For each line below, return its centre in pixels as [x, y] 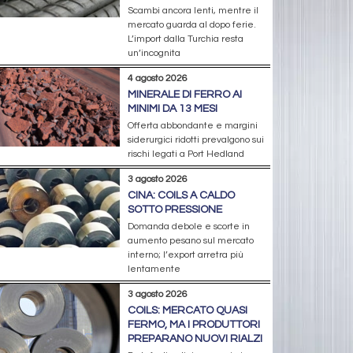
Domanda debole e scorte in [188, 226]
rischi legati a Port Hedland [186, 154]
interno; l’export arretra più [185, 255]
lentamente [154, 269]
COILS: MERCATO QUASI [187, 310]
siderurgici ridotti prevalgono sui [195, 139]
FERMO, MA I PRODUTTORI [193, 324]
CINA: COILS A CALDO [181, 195]
